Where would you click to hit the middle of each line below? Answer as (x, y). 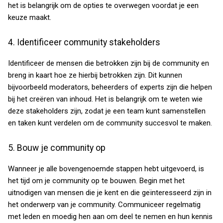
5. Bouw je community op (57, 148)
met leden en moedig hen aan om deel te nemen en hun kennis (110, 217)
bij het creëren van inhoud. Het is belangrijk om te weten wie (105, 99)
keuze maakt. (30, 17)
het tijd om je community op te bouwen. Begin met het (96, 181)
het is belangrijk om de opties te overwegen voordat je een (103, 5)
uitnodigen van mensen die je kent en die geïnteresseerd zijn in (110, 193)
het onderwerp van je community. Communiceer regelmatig (104, 205)
